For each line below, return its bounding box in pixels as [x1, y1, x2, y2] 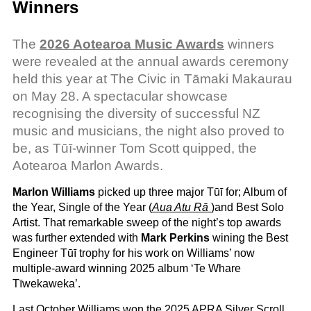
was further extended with [12, 232, 141, 244]
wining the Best [210, 232, 288, 244]
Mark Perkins [141, 232, 210, 244]
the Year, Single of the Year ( [12, 201, 152, 213]
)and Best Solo [211, 201, 284, 213]
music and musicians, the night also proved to [12, 124, 285, 138]
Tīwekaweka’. [12, 278, 81, 289]
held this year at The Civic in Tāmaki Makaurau [12, 72, 292, 86]
